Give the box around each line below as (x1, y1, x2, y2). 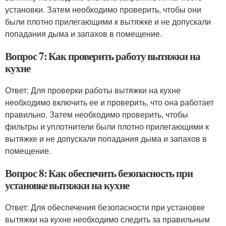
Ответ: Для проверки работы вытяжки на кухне (5, 84, 181, 96)
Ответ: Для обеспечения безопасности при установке (5, 201, 205, 213)
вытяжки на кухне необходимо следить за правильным (5, 213, 210, 225)
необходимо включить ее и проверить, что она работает (5, 96, 214, 108)
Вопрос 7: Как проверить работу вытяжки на (5, 48, 200, 64)
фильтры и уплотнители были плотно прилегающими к (5, 121, 209, 132)
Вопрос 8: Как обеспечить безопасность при (5, 165, 193, 181)
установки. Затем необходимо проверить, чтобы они (5, 4, 201, 15)
